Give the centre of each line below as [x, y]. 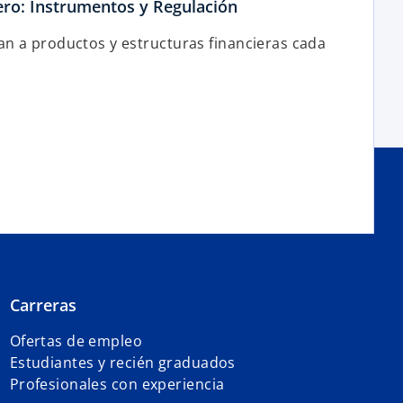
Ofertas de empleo [76, 341]
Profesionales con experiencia [117, 385]
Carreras [43, 305]
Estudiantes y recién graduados [122, 363]
